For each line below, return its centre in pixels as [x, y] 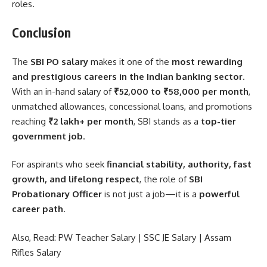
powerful [219, 194]
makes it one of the [131, 61]
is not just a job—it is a [150, 194]
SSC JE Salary [170, 237]
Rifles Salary [36, 252]
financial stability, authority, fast [179, 164]
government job [47, 136]
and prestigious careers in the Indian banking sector [127, 76]
